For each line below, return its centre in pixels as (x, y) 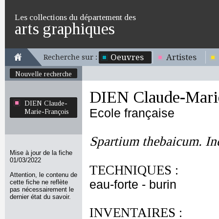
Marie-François (47, 111)
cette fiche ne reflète (39, 182)
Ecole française (132, 113)
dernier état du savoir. (40, 197)
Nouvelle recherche (44, 74)
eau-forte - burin (133, 185)
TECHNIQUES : (134, 170)
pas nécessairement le (42, 189)
